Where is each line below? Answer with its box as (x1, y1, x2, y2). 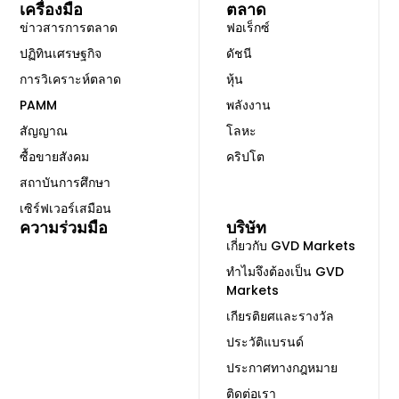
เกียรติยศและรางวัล (226, 307, 334, 326)
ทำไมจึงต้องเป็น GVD (226, 263, 344, 281)
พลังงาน (226, 96, 271, 115)
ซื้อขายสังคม (20, 148, 90, 167)
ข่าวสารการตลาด (20, 19, 118, 37)
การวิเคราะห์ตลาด (20, 70, 122, 89)
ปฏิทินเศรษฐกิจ (20, 45, 102, 63)
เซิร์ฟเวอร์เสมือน (20, 199, 112, 218)
